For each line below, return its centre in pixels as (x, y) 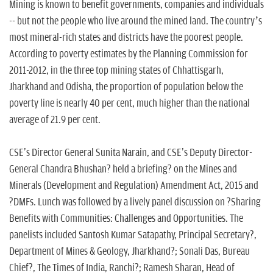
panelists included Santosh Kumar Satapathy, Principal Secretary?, (133, 236)
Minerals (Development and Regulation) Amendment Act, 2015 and (134, 186)
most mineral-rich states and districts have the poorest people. (126, 38)
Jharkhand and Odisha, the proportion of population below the (126, 87)
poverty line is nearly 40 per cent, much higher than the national (129, 104)
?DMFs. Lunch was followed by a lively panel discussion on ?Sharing (135, 203)
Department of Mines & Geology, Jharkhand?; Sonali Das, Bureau (129, 252)
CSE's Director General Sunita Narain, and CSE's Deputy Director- (131, 153)
